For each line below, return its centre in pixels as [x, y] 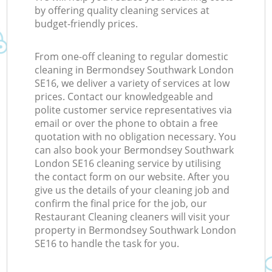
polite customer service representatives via [134, 110]
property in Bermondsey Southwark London [136, 230]
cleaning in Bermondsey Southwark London [134, 70]
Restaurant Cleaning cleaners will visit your [133, 217]
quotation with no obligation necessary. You [136, 137]
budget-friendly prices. [87, 24]
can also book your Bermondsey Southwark [134, 150]
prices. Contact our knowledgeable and [124, 97]
